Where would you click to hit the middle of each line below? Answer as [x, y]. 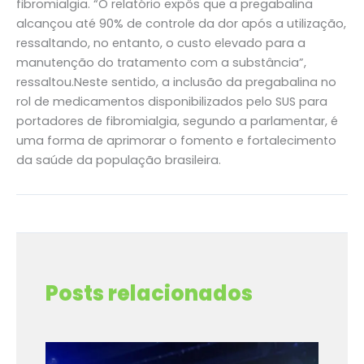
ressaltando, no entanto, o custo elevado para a [161, 43]
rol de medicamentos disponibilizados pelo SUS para [172, 102]
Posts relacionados [149, 293]
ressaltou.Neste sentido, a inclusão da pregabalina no [176, 82]
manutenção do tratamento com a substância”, [161, 63]
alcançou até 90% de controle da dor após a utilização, [181, 24]
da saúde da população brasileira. [119, 160]
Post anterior [69, 222]
